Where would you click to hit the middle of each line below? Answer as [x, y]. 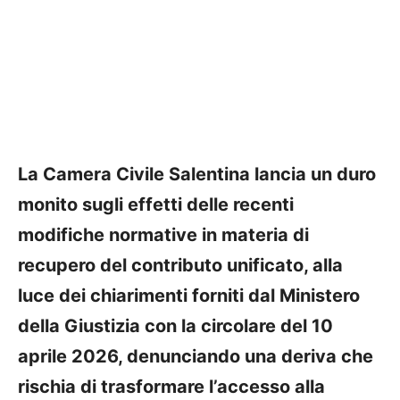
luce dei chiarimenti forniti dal [149, 295]
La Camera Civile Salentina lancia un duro [197, 174]
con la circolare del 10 [237, 325]
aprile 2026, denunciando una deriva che [196, 356]
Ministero [320, 295]
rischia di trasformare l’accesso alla [171, 386]
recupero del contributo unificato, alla [180, 265]
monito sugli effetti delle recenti [156, 204]
